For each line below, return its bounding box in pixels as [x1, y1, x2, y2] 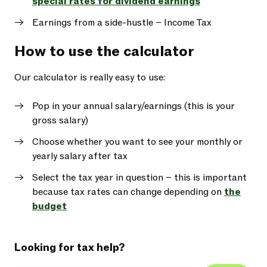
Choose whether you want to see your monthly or [32, 135, 243, 148]
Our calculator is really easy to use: [14, 71, 165, 84]
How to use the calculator [14, 42, 194, 61]
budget [32, 200, 67, 213]
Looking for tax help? [14, 241, 125, 254]
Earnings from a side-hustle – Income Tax [32, 16, 212, 29]
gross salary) [32, 114, 88, 127]
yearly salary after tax [32, 150, 128, 163]
